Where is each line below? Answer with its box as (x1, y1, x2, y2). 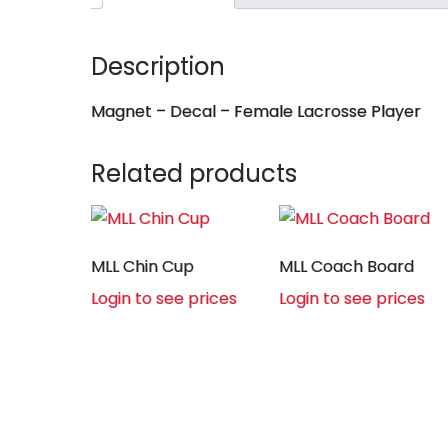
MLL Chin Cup (91, 254, 195, 278)
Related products (91, 156, 298, 190)
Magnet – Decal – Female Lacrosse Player (91, 99, 422, 123)
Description (91, 49, 226, 83)
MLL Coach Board (279, 254, 415, 278)
